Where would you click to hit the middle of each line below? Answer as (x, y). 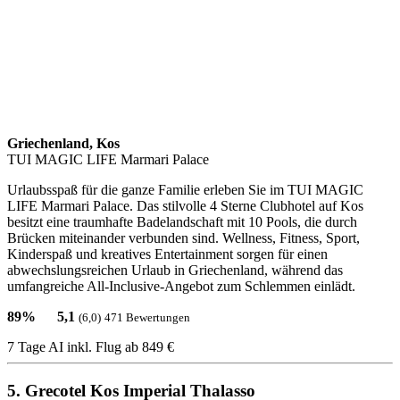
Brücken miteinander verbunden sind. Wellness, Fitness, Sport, (183, 238)
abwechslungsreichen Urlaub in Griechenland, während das (175, 271)
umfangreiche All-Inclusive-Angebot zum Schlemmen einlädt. (181, 287)
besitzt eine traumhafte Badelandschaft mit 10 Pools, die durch (182, 222)
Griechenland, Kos (63, 144)
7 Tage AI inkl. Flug (66, 347)
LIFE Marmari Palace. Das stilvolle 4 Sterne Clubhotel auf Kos (185, 206)
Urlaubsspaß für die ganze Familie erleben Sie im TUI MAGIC (185, 190)
